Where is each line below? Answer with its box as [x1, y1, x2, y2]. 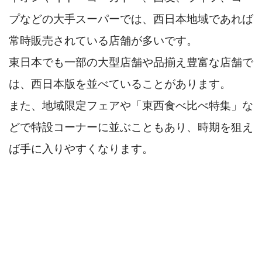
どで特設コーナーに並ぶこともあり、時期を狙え [9, 121, 253, 134]
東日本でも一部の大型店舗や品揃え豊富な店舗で [9, 56, 253, 69]
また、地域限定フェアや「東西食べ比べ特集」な [9, 99, 253, 112]
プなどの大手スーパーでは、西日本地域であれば [9, 13, 253, 26]
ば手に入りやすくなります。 [9, 143, 153, 156]
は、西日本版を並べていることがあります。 [9, 78, 231, 91]
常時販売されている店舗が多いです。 [9, 35, 198, 47]
